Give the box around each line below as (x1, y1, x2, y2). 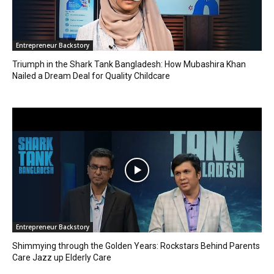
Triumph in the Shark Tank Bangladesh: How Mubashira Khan (12, 59, 246, 70)
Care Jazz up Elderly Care (12, 253, 111, 263)
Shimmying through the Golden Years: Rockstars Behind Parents (12, 241, 260, 251)
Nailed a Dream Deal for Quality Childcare (12, 71, 170, 81)
